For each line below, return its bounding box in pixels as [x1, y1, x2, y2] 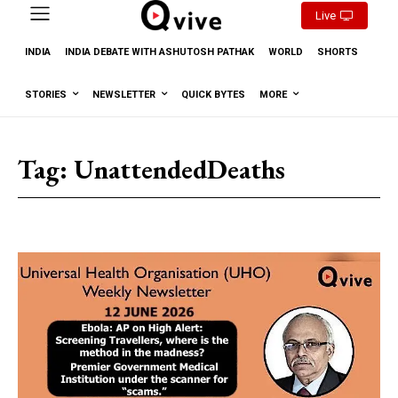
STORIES [25, 88, 67, 100]
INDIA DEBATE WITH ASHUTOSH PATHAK [65, 45, 254, 58]
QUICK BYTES [181, 88, 245, 100]
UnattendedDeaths [74, 151, 285, 187]
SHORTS [317, 45, 358, 58]
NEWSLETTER [92, 88, 155, 100]
